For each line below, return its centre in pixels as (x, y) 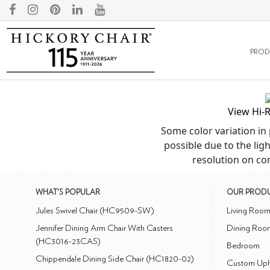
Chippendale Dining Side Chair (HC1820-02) (115, 259)
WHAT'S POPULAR (68, 193)
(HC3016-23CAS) (68, 242)
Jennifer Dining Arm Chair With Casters (105, 228)
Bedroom (243, 246)
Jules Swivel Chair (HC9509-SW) (95, 211)
